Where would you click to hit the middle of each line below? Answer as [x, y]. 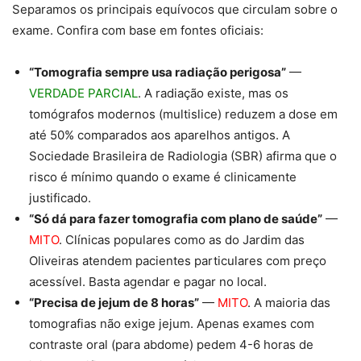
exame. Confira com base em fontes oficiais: [138, 31]
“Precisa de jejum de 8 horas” [114, 303]
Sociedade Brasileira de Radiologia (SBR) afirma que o [183, 156]
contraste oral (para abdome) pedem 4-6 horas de [171, 345]
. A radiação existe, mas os [213, 93]
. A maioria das [289, 303]
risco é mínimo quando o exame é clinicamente [163, 177]
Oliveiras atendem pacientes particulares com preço [178, 261]
